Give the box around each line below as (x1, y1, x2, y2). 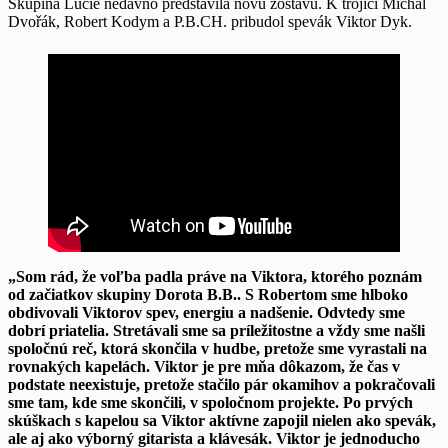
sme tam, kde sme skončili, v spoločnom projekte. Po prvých (8, 394, 413, 412)
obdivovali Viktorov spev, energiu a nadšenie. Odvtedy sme (8, 304, 405, 322)
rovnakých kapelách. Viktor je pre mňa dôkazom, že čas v (8, 358, 400, 376)
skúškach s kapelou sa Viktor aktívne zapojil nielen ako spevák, (8, 412, 436, 430)
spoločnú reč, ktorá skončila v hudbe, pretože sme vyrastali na (8, 340, 427, 358)
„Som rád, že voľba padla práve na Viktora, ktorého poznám (8, 268, 422, 286)
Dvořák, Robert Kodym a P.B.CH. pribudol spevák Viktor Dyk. (8, 13, 412, 30)
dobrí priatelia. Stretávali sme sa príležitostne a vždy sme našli (8, 322, 425, 340)
